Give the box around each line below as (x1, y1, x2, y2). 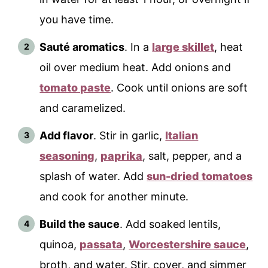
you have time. (39, 13, 114, 26)
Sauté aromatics (39, 40, 125, 53)
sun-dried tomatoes (147, 169, 253, 182)
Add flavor (39, 129, 94, 142)
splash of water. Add (39, 169, 147, 182)
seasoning (39, 149, 95, 162)
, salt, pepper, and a (142, 149, 242, 162)
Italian (165, 129, 199, 142)
